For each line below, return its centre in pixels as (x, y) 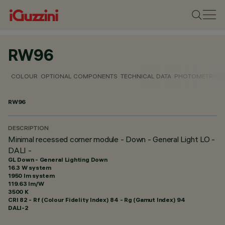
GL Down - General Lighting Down (58, 159)
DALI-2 (18, 208)
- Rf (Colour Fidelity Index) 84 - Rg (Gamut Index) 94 (106, 200)
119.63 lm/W (26, 184)
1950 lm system (31, 176)
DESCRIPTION (28, 129)
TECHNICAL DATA (146, 76)
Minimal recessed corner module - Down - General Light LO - (112, 139)
